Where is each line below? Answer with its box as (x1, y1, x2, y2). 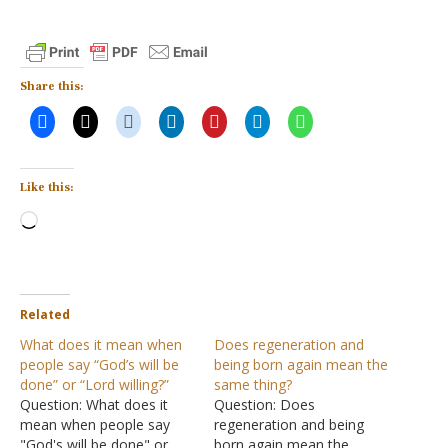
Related (20, 306, 70, 323)
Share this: (20, 79, 84, 94)
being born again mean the (214, 355, 388, 374)
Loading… (37, 206, 109, 228)
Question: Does (214, 395, 315, 414)
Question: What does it (20, 395, 168, 414)
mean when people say (20, 415, 170, 434)
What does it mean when (20, 335, 182, 354)
